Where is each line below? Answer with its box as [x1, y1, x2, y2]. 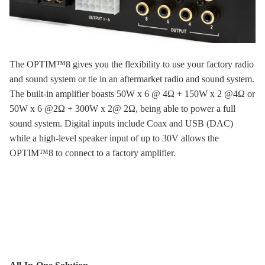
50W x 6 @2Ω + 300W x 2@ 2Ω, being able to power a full [9, 103, 235, 114]
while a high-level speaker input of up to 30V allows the [9, 132, 219, 143]
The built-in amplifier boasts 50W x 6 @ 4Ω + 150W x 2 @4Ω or [9, 88, 255, 99]
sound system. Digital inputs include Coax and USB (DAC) [9, 118, 233, 128]
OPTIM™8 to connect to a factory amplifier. [9, 147, 176, 158]
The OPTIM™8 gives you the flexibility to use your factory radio [9, 59, 254, 69]
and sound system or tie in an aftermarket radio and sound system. [9, 73, 254, 84]
